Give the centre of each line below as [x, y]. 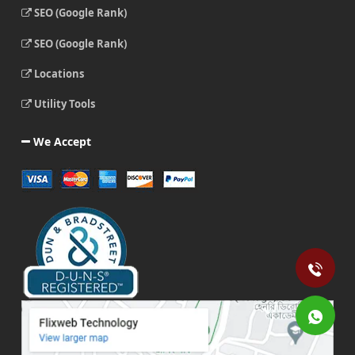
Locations [57, 73]
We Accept [60, 141]
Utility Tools [63, 103]
